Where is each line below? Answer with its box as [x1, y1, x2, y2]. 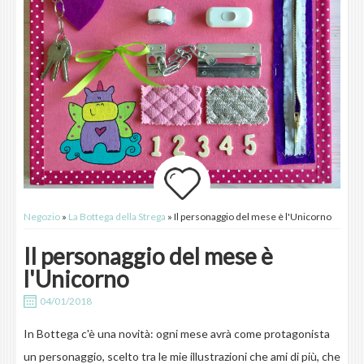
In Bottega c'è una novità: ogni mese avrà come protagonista [23, 327, 330, 341]
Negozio [23, 210, 60, 223]
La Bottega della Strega [67, 210, 166, 223]
